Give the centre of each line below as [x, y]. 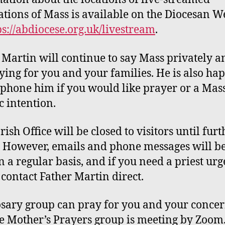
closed [108, 132]
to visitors [149, 132]
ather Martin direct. [94, 177]
